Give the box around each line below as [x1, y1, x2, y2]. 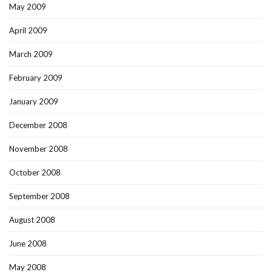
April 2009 [9, 25, 47, 35]
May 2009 [9, 1, 46, 12]
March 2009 [9, 49, 53, 59]
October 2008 [9, 167, 61, 177]
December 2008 [9, 120, 67, 130]
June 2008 [9, 238, 47, 248]
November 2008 [9, 143, 68, 154]
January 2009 [9, 96, 58, 106]
